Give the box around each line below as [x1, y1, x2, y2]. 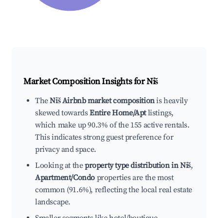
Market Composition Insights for [23, 76, 147, 88]
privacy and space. [35, 145, 96, 155]
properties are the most [95, 173, 174, 183]
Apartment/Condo [35, 173, 95, 183]
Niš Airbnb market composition [50, 96, 155, 106]
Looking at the [35, 161, 85, 171]
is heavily [154, 96, 188, 106]
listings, [146, 108, 174, 118]
